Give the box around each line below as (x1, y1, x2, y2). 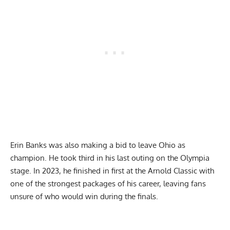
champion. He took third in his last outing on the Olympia (10, 153, 209, 163)
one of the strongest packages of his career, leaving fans (10, 179, 206, 188)
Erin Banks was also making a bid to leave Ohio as (10, 140, 185, 150)
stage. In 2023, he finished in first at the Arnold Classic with (10, 166, 214, 176)
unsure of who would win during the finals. (10, 191, 160, 201)
